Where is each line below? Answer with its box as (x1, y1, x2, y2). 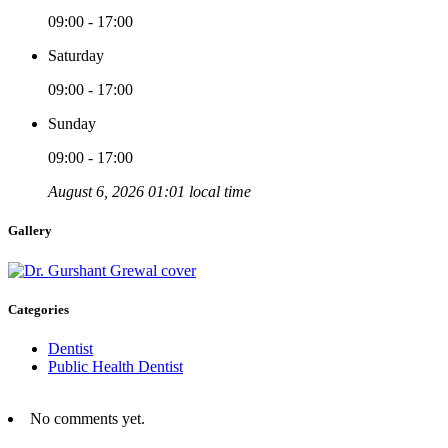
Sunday (48, 115, 96, 133)
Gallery (8, 223, 52, 239)
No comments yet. (30, 409, 145, 427)
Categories (8, 301, 69, 317)
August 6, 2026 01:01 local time (48, 183, 251, 201)
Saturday (48, 47, 104, 65)
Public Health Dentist (48, 357, 183, 375)
